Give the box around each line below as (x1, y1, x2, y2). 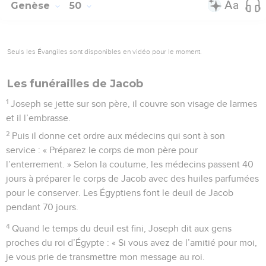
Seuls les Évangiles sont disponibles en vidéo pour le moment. (7, 47, 202, 56)
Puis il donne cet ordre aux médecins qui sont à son (12, 131, 226, 141)
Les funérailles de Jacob (7, 77, 143, 90)
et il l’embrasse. (6, 113, 71, 123)
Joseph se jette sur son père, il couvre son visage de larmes (11, 99, 258, 109)
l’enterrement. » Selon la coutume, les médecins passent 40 (6, 159, 254, 169)
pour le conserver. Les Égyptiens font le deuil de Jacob (6, 188, 233, 198)
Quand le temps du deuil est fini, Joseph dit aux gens (12, 223, 232, 233)
